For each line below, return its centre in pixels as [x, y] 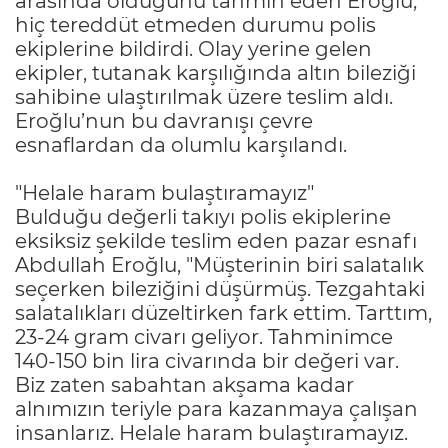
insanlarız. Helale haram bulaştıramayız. [211, 432]
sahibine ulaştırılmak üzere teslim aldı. [204, 96]
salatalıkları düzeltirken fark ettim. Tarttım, [223, 312]
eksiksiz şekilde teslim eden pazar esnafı [216, 240]
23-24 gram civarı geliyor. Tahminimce [204, 336]
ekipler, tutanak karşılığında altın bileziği [215, 72]
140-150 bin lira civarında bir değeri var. [207, 360]
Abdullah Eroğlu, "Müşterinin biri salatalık [219, 264]
